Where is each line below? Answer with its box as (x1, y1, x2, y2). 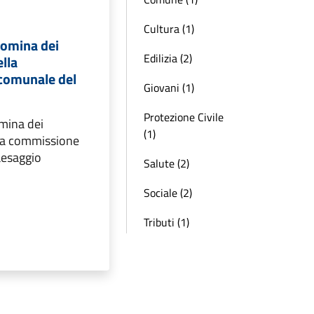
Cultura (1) (144, 20, 194, 37)
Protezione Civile (144, 109, 224, 125)
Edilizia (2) (144, 50, 192, 67)
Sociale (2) (144, 184, 192, 201)
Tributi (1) (144, 214, 189, 231)
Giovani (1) (144, 79, 194, 96)
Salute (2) (144, 155, 189, 172)
